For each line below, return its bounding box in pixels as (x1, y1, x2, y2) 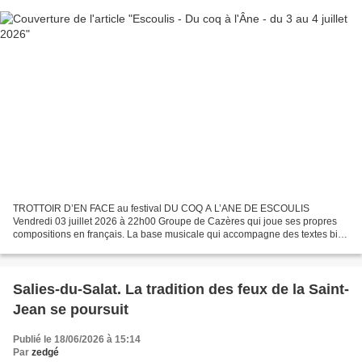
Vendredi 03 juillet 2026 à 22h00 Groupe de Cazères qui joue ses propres (13, 215, 337, 227)
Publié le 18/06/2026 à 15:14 (13, 333, 141, 345)
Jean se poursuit (13, 301, 128, 318)
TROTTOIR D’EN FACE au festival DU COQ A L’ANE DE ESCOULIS (13, 202, 309, 214)
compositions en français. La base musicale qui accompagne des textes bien (13, 228, 349, 240)
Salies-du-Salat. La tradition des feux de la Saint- (13, 280, 349, 297)
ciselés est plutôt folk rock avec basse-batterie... (13, 241, 221, 253)
